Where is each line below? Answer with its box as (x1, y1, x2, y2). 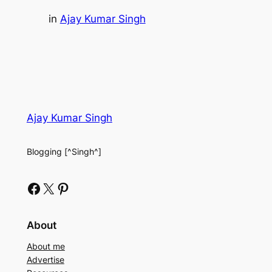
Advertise (26, 254, 64, 265)
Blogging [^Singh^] (26, 146, 101, 157)
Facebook (25, 178, 34, 197)
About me (26, 240, 65, 251)
